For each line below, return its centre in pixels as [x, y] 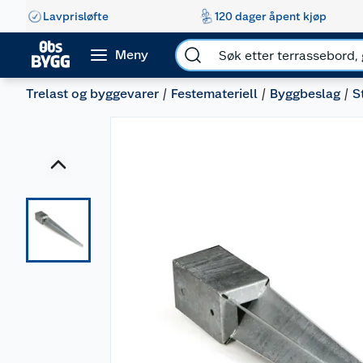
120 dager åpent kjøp [270, 16]
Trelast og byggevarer [92, 94]
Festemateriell [214, 94]
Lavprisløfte [76, 16]
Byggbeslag [305, 94]
